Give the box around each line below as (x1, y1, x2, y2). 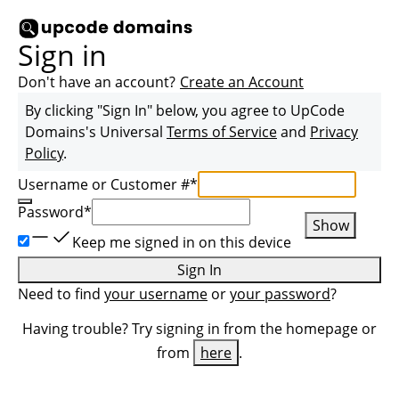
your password (230, 284, 330, 304)
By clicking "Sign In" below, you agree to (25, 101, 290, 120)
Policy (25, 143, 63, 163)
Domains (25, 122, 85, 142)
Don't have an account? (18, 72, 175, 92)
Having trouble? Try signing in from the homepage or (22, 319, 377, 338)
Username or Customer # (18, 175, 190, 194)
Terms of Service (167, 122, 277, 142)
